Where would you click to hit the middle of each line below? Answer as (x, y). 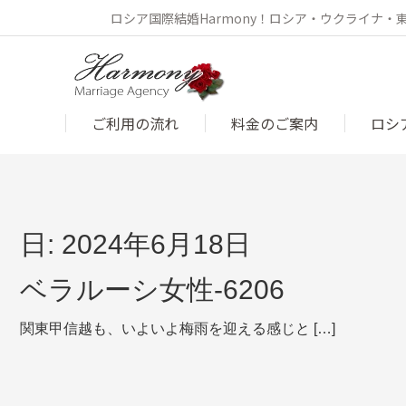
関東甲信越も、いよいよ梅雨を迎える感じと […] (178, 329)
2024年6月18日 (156, 244)
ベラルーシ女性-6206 (152, 290)
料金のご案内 (275, 123)
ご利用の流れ (135, 123)
